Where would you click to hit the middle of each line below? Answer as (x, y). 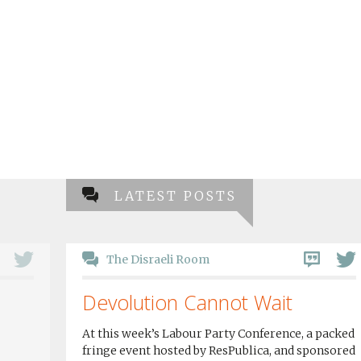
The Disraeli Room (158, 259)
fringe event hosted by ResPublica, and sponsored (219, 351)
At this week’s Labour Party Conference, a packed (218, 334)
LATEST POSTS (176, 196)
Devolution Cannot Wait (187, 302)
